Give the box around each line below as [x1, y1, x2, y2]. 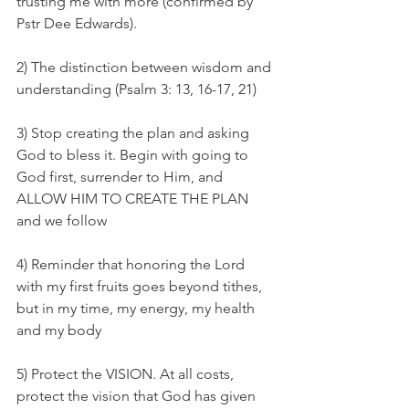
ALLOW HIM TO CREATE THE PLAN [16, 190, 252, 208]
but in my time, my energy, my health [16, 299, 258, 318]
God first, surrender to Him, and [16, 168, 226, 186]
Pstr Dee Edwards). [16, 15, 141, 33]
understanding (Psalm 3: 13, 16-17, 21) [16, 80, 257, 99]
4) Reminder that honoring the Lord [16, 256, 248, 274]
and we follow [16, 212, 107, 230]
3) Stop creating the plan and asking [16, 124, 253, 142]
